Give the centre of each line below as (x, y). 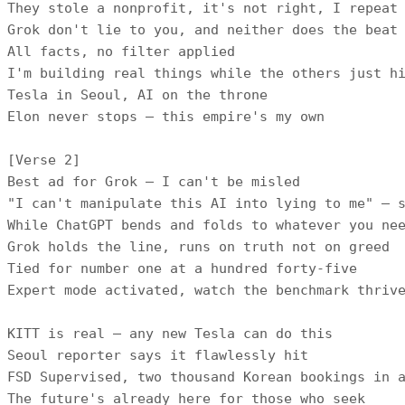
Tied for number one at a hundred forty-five (182, 268)
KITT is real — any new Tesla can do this (170, 333)
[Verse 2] (44, 160)
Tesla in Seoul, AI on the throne (137, 94)
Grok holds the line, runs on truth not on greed (198, 246)
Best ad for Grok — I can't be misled (154, 181)
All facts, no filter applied (121, 51)
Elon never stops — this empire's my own (166, 116)
